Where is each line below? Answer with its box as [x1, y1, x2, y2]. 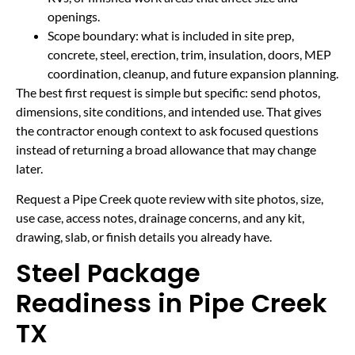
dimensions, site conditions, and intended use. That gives [16, 103, 322, 119]
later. [16, 160, 43, 176]
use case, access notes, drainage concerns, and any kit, [16, 210, 304, 226]
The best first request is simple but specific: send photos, [16, 84, 320, 100]
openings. [48, 8, 100, 24]
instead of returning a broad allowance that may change [16, 141, 316, 157]
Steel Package [16, 254, 200, 291]
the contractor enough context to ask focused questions [16, 122, 319, 138]
